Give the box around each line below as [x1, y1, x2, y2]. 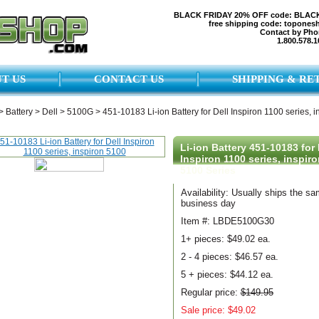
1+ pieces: [180, 234, 227, 244]
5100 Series [179, 164, 236, 176]
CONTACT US [93, 73, 164, 85]
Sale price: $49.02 [180, 305, 256, 315]
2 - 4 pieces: [180, 251, 235, 262]
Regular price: [180, 287, 241, 298]
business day [180, 198, 236, 209]
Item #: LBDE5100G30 [180, 216, 274, 226]
